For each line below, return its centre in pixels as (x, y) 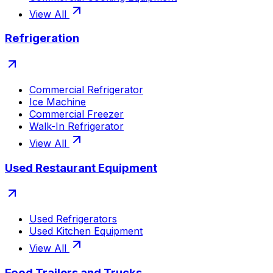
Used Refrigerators (73, 219)
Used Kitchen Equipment (86, 231)
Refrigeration (42, 38)
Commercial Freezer (76, 114)
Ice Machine (58, 102)
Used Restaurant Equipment (81, 168)
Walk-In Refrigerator (76, 126)
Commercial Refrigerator (86, 90)
